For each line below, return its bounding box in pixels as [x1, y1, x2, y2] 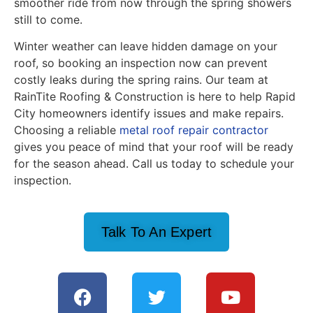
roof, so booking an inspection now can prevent [14, 55, 268, 70]
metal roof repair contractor [119, 122, 268, 137]
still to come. [14, 12, 82, 27]
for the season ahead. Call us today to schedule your [14, 156, 294, 170]
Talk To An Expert [101, 224, 212, 240]
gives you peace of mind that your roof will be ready [14, 139, 293, 154]
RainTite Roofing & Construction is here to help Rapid [14, 89, 296, 103]
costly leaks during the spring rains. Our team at [14, 72, 268, 87]
